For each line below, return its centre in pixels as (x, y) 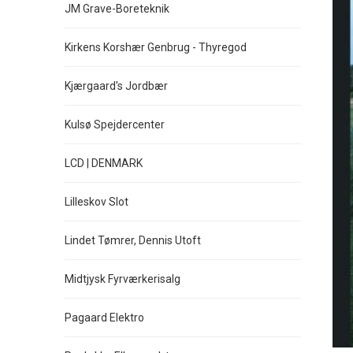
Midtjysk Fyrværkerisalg (123, 279)
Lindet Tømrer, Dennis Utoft (133, 240)
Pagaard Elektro (104, 318)
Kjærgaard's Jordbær (116, 86)
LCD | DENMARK (104, 163)
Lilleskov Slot (97, 202)
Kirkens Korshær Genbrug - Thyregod (156, 47)
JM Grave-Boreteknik (117, 9)
